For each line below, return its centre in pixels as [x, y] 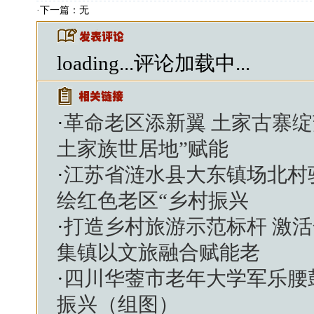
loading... [95, 63]
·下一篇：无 [63, 10]
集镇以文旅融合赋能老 [158, 253]
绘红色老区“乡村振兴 [153, 201]
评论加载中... [192, 63]
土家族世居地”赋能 [143, 149]
